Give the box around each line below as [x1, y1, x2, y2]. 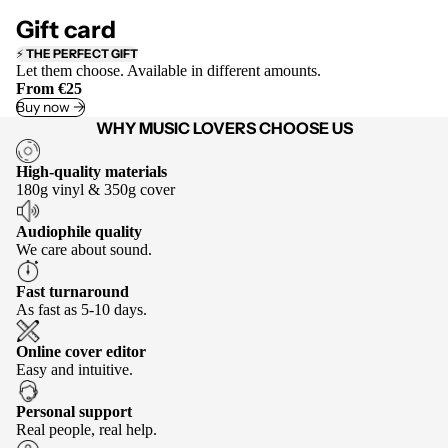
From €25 [16, 80, 82, 98]
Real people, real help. [16, 421, 157, 439]
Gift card [16, 15, 116, 45]
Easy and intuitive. [16, 361, 133, 379]
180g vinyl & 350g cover [16, 181, 175, 199]
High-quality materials [16, 163, 167, 181]
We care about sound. [16, 241, 152, 259]
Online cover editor [16, 343, 146, 361]
